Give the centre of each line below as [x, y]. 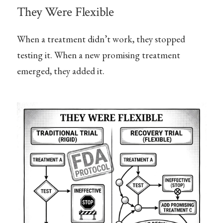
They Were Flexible [65, 12]
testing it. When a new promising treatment [98, 55]
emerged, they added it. [60, 71]
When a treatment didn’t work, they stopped [101, 39]
